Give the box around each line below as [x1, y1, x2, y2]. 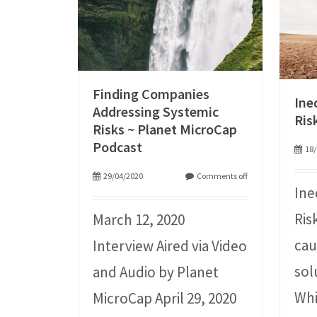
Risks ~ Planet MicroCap [93, 120, 238, 139]
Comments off [197, 171, 248, 182]
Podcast [93, 138, 143, 156]
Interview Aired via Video [93, 236, 248, 256]
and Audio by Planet [93, 263, 219, 282]
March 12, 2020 [93, 210, 185, 230]
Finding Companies [93, 85, 210, 103]
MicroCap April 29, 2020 [93, 289, 237, 309]
